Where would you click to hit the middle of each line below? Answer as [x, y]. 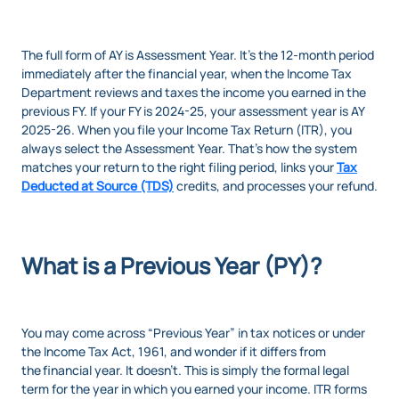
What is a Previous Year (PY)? [171, 266]
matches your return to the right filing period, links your [179, 167]
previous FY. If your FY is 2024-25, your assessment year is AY [193, 111]
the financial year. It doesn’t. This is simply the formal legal [185, 370]
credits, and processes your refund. [276, 186]
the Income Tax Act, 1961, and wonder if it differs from [174, 352]
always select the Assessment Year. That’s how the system [189, 149]
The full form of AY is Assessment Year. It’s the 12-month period [198, 55]
